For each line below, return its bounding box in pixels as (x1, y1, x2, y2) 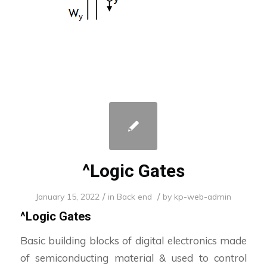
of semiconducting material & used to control (20, 251, 247, 264)
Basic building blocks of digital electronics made (20, 234, 247, 247)
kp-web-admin (174, 191, 232, 202)
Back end (117, 191, 153, 202)
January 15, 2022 (35, 191, 100, 202)
